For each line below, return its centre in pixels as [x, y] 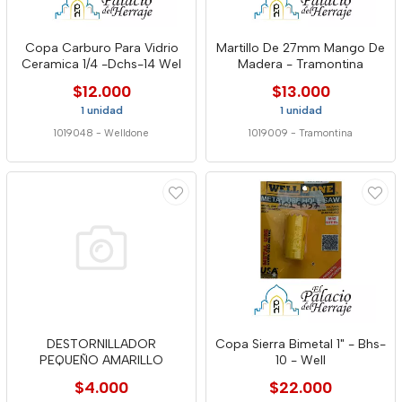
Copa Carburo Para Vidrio [101, 48]
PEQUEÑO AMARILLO [101, 360]
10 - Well [301, 360]
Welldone [127, 133]
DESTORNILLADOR [101, 344]
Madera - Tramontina [301, 64]
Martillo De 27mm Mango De [301, 48]
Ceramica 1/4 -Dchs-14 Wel [101, 64]
